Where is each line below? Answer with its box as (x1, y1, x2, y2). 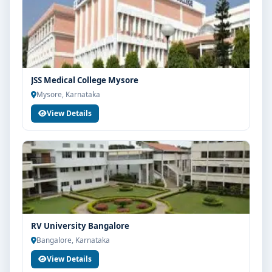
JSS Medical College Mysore (31, 75, 138, 86)
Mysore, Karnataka (36, 89, 100, 99)
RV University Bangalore (31, 220, 129, 231)
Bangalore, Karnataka (36, 235, 110, 245)
